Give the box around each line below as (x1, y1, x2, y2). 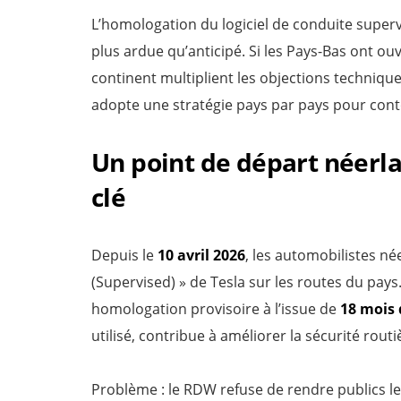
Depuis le (91, 245, 158, 265)
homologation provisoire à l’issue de (91, 299, 340, 319)
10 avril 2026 (158, 245, 245, 265)
